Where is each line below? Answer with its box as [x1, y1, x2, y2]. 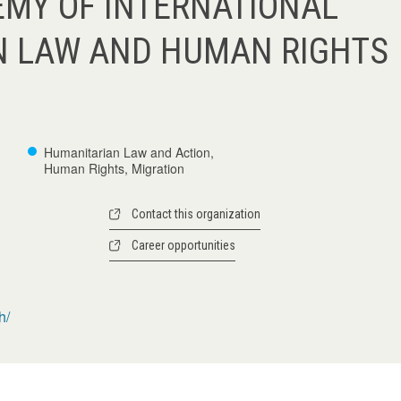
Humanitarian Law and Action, [44, 143, 214, 161]
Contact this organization [131, 207, 260, 221]
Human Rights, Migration [44, 159, 184, 177]
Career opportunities [131, 238, 235, 252]
